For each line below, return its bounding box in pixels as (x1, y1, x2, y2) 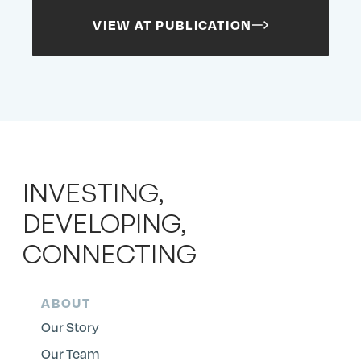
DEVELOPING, (23, 206, 187, 239)
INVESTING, (23, 176, 164, 209)
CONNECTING (23, 237, 197, 270)
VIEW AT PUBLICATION (93, 15, 253, 33)
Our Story (41, 317, 99, 335)
